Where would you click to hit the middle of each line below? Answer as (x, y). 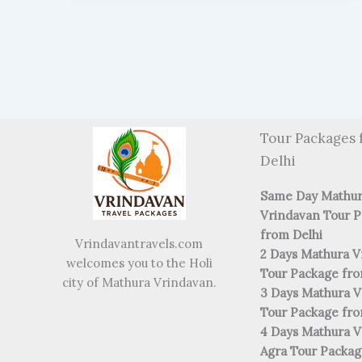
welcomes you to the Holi (139, 263)
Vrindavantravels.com (139, 244)
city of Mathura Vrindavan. (139, 283)
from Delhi (291, 235)
